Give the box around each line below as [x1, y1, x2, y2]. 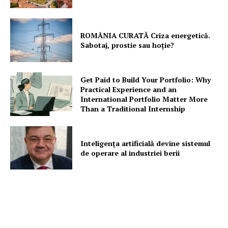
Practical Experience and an [80, 84, 177, 94]
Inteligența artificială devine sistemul [80, 138, 211, 148]
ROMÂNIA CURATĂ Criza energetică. [80, 31, 211, 41]
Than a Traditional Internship [80, 103, 186, 113]
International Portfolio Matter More [80, 94, 208, 104]
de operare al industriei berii [80, 148, 180, 158]
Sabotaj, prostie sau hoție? [80, 40, 175, 50]
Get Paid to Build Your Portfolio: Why [80, 74, 211, 84]
